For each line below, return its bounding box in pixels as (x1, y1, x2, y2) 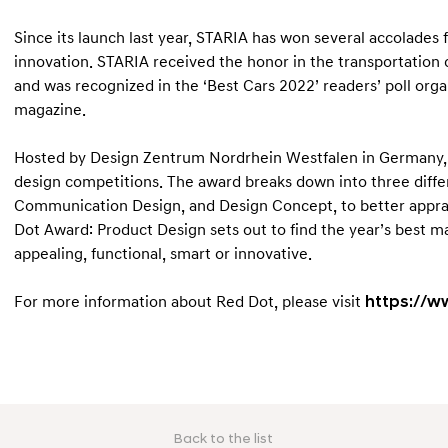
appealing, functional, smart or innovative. (14, 244, 316, 264)
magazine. (14, 100, 86, 120)
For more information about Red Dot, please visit (14, 292, 365, 312)
